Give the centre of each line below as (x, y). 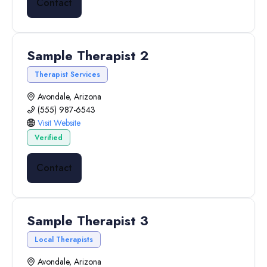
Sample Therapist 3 (88, 221)
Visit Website (59, 123)
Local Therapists (64, 240)
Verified (49, 138)
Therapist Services (67, 74)
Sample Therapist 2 (88, 55)
